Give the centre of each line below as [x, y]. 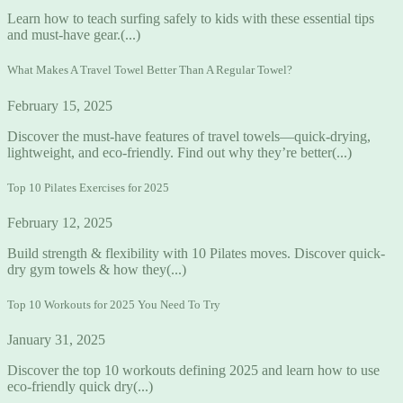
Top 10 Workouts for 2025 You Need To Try [114, 305]
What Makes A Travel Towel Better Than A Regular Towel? [150, 70]
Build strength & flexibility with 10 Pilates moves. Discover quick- [196, 253]
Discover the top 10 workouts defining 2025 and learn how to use [193, 371]
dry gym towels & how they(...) [97, 269]
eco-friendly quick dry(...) [80, 387]
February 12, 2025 [60, 222]
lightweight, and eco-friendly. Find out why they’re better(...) [179, 152]
